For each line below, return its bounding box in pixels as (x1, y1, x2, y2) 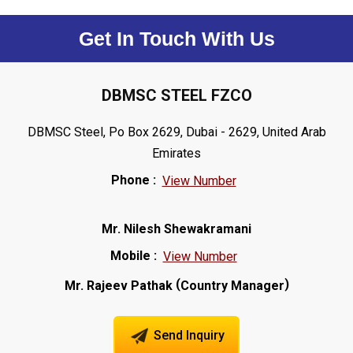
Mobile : (110, 248, 157, 264)
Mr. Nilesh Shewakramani (102, 221, 251, 237)
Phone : (110, 172, 156, 188)
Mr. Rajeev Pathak (64, 277, 173, 293)
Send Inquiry (150, 327, 225, 343)
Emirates (152, 146, 201, 162)
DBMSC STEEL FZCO (101, 86, 252, 106)
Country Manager (180, 277, 284, 293)
